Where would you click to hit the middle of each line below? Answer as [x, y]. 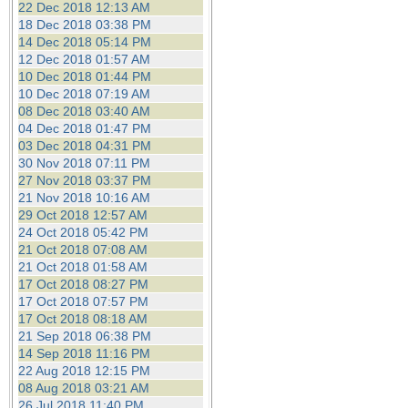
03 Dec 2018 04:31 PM [85, 146]
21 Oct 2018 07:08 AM [83, 250]
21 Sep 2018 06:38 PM [85, 336]
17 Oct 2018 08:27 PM [83, 284]
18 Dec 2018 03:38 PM [85, 25]
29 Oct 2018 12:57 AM [83, 215]
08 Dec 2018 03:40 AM [84, 111]
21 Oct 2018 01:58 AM [83, 267]
